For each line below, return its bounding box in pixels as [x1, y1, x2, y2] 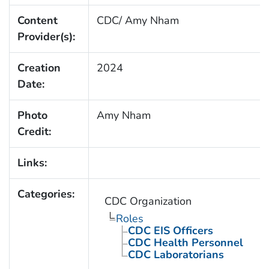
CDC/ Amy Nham [96, 13, 179, 28]
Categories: [17, 186, 74, 201]
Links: [17, 155, 47, 170]
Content [17, 13, 58, 28]
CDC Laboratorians [127, 247, 224, 262]
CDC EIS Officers [127, 223, 213, 238]
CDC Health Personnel [127, 235, 243, 250]
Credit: [17, 124, 51, 139]
